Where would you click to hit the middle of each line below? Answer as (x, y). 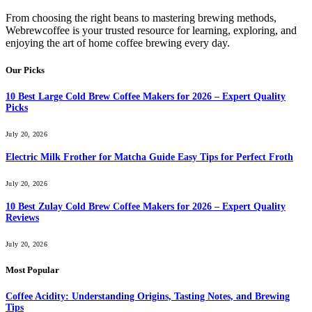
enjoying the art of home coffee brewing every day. (118, 42)
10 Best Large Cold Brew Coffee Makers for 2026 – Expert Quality (146, 97)
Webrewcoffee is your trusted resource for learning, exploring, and (151, 30)
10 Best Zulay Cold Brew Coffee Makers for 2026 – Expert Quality (146, 207)
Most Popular (32, 270)
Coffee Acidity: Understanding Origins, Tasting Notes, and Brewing (148, 297)
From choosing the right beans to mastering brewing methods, (141, 17)
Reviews (22, 218)
